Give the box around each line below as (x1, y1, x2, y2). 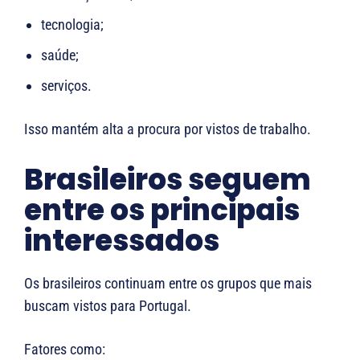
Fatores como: (24, 340, 105, 358)
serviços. (41, 76, 92, 94)
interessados (24, 219, 219, 261)
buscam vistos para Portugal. (24, 297, 191, 314)
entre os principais (24, 189, 300, 231)
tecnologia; (41, 15, 104, 33)
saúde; (41, 46, 79, 63)
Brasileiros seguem (24, 158, 311, 200)
